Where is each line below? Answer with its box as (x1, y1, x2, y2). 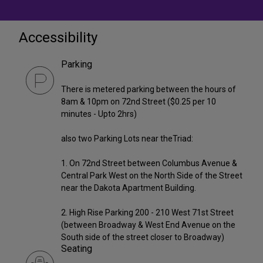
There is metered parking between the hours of (61, 85, 236, 95)
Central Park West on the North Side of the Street (61, 171, 242, 181)
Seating (61, 243, 92, 255)
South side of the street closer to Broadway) (61, 232, 224, 242)
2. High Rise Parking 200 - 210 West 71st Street (61, 208, 234, 218)
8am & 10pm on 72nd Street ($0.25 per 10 (61, 97, 216, 107)
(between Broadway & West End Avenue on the (61, 220, 235, 230)
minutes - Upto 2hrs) (61, 109, 137, 119)
